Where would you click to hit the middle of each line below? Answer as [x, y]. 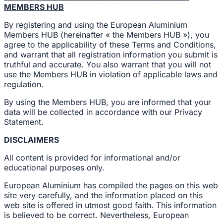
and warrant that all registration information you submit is [111, 55]
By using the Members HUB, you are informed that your [108, 102]
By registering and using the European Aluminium [96, 25]
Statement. [24, 122]
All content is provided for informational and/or [92, 158]
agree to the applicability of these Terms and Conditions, [110, 45]
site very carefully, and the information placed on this [103, 195]
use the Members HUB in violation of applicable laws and [111, 74]
